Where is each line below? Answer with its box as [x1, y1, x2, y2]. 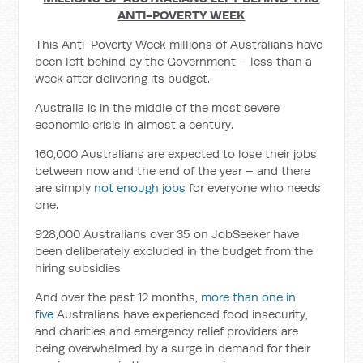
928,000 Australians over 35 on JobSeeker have [35, 226, 300, 241]
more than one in [201, 289, 297, 305]
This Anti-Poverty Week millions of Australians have [35, 36, 323, 52]
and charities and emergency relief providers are [35, 323, 299, 339]
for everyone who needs [186, 180, 322, 195]
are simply [35, 180, 95, 195]
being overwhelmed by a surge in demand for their [35, 340, 311, 356]
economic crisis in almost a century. [35, 117, 234, 132]
